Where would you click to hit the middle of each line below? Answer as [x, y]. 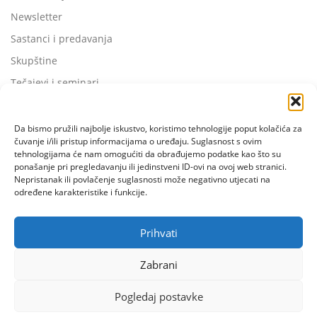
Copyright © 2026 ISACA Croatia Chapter [111, 306]
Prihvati [158, 232]
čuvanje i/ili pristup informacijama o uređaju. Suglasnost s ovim [138, 141]
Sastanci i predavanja [62, 39]
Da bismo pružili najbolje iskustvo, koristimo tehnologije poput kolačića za [158, 128]
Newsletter [36, 17]
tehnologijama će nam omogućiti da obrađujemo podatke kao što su [148, 154]
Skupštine [34, 61]
